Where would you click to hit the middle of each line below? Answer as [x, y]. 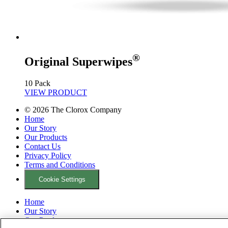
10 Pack [37, 83]
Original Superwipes [78, 62]
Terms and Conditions [60, 164]
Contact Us [42, 146]
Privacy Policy [48, 155]
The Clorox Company [85, 109]
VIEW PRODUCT [56, 92]
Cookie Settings [62, 180]
